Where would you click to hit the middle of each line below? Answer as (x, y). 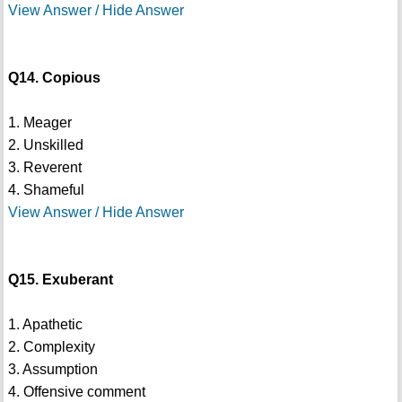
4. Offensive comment (76, 392)
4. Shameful (46, 190)
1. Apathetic (45, 325)
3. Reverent (44, 168)
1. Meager (39, 123)
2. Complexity (51, 347)
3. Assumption (52, 370)
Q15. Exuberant (60, 280)
